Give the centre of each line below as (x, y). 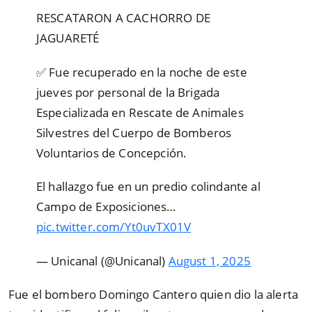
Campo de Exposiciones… (106, 207)
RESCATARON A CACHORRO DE (123, 17)
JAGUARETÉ (68, 38)
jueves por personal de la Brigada (128, 92)
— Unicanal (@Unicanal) (102, 260)
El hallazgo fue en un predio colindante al (148, 187)
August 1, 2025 (209, 260)
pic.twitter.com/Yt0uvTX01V (114, 227)
